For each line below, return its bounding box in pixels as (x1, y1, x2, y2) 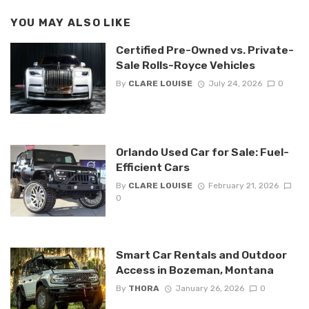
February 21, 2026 (208, 181, 279, 191)
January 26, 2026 (175, 283, 244, 293)
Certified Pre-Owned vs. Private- (115, 43, 294, 57)
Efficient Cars (115, 161, 190, 175)
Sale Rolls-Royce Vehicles (115, 58, 255, 72)
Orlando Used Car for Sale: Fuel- (115, 146, 289, 159)
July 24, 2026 (208, 78, 262, 88)
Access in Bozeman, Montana (115, 263, 274, 277)
